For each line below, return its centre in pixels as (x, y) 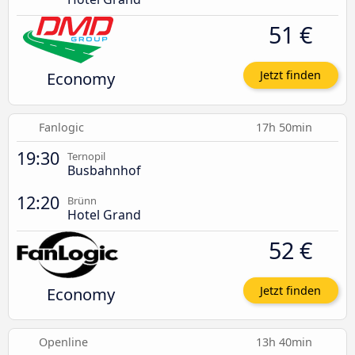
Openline (64, 342)
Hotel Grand (104, 214)
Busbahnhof (104, 170)
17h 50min (286, 127)
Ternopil (86, 156)
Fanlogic (61, 127)
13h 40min (286, 342)
